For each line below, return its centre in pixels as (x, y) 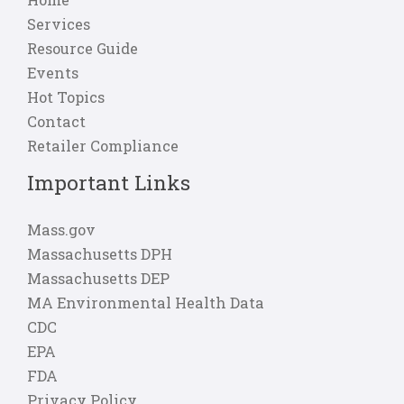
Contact (56, 121)
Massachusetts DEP (98, 279)
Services (59, 23)
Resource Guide (83, 48)
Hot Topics (66, 96)
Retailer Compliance (103, 145)
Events (53, 72)
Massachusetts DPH (100, 254)
